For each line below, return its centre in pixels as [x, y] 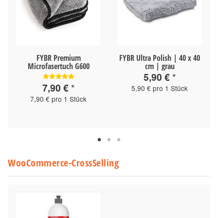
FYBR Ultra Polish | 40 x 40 [160, 58]
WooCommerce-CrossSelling [63, 163]
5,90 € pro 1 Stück [160, 88]
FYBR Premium [58, 58]
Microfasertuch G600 [58, 66]
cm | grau [160, 66]
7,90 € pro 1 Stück [58, 99]
